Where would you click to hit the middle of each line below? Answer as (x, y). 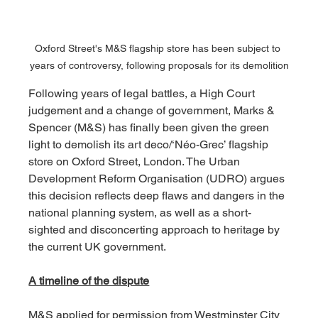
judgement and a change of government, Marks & (153, 111)
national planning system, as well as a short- (140, 213)
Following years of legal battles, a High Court (143, 94)
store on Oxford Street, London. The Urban (136, 162)
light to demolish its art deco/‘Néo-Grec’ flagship (150, 145)
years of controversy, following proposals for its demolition (159, 66)
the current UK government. (98, 247)
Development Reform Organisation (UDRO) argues (158, 179)
